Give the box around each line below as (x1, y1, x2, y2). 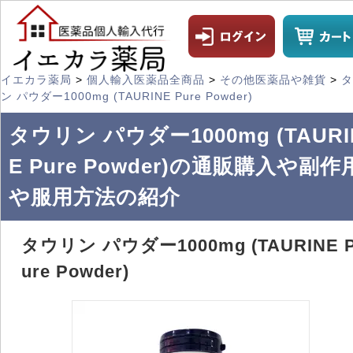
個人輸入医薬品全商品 (87, 73, 205, 86)
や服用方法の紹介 (9, 185, 180, 209)
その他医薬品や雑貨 (220, 73, 326, 86)
